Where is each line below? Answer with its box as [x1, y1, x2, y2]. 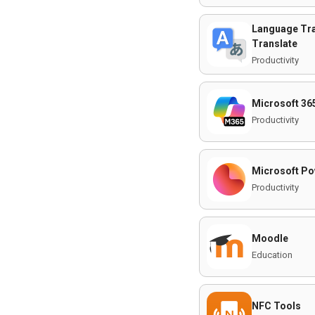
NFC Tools [252, 300, 301, 311]
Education [252, 250, 292, 260]
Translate [252, 37, 297, 49]
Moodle [252, 233, 288, 244]
